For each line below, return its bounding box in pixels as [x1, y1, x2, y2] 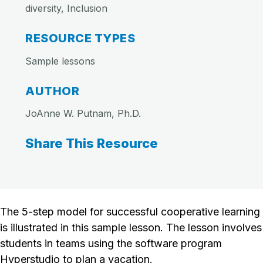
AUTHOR [25, 83, 79, 98]
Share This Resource [25, 136, 158, 151]
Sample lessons [25, 55, 95, 67]
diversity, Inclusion [25, 2, 107, 14]
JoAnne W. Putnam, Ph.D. [25, 107, 141, 119]
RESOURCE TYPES [25, 31, 135, 45]
